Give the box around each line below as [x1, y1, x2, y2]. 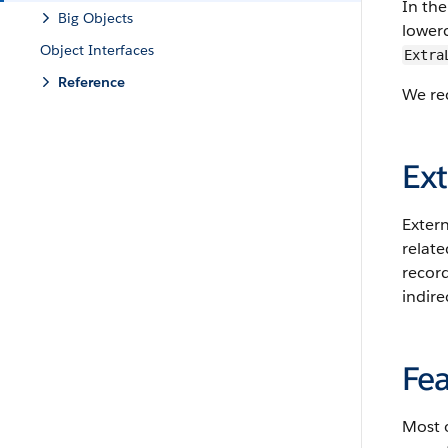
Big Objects [58, 9, 133, 27]
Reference [58, 73, 125, 91]
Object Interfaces [40, 41, 154, 59]
